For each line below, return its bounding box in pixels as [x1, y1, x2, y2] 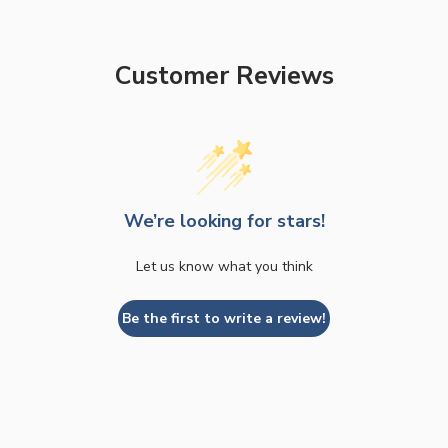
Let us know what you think [135, 256, 313, 276]
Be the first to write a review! [122, 308, 326, 328]
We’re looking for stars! [123, 208, 325, 233]
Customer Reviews [114, 59, 334, 94]
